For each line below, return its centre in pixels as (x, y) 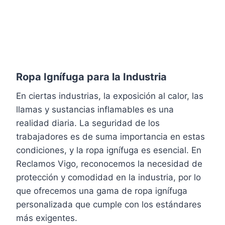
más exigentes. (47, 218)
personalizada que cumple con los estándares (109, 204)
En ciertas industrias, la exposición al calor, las (110, 96)
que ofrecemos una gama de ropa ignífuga (102, 191)
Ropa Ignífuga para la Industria (91, 77)
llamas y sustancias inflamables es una (95, 109)
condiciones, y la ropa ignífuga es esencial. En (109, 150)
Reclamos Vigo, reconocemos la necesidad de (109, 163)
